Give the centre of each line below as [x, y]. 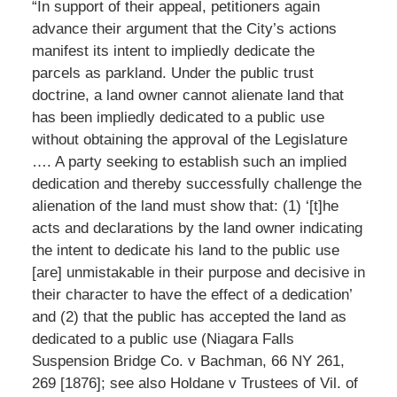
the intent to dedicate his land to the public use [185, 250]
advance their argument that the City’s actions [184, 28]
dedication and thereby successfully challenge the [196, 183]
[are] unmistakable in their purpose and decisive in [198, 272]
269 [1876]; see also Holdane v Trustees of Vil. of [195, 383]
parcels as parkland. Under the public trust [172, 73]
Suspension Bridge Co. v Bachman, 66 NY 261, [188, 361]
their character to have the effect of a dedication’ [191, 294]
